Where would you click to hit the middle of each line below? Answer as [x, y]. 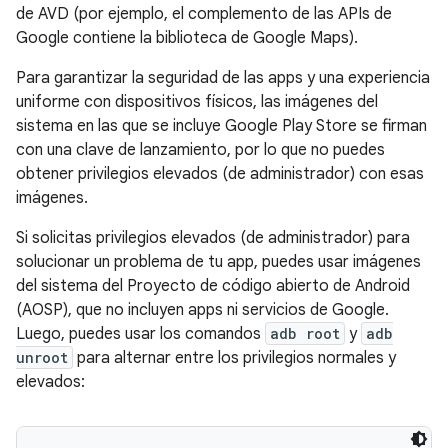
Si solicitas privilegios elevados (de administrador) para [213, 237]
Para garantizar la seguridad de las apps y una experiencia [223, 77]
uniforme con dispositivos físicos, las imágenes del [197, 101]
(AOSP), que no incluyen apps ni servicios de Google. [202, 309]
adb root [305, 333]
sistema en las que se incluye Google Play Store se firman [221, 125]
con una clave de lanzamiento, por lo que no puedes [200, 149]
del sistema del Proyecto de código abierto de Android [213, 285]
